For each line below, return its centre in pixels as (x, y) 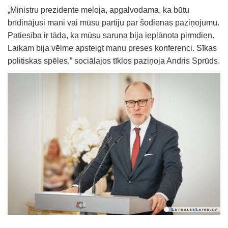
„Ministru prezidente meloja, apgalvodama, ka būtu (98, 10)
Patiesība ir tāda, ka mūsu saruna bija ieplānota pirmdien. (111, 35)
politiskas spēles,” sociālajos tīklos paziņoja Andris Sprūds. (114, 61)
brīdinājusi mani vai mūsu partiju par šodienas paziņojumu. (113, 22)
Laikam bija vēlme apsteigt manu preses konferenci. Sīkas (112, 48)
